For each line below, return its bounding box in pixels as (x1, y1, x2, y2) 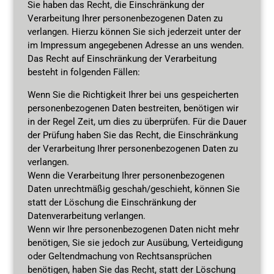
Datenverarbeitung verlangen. (27, 210, 146, 221)
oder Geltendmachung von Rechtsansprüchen (27, 250, 212, 262)
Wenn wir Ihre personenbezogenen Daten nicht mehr (27, 223, 239, 235)
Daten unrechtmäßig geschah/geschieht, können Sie (27, 183, 240, 194)
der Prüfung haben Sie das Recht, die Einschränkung (27, 129, 238, 141)
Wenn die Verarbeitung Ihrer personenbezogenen (27, 169, 224, 181)
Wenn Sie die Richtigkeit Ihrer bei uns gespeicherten (27, 89, 239, 100)
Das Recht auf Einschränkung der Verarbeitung (27, 53, 217, 64)
